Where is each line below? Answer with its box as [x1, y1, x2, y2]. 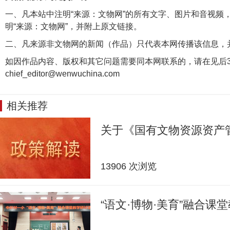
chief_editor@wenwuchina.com [5, 69, 120, 78]
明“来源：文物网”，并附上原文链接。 [5, 22, 142, 31]
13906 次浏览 [101, 161, 157, 171]
